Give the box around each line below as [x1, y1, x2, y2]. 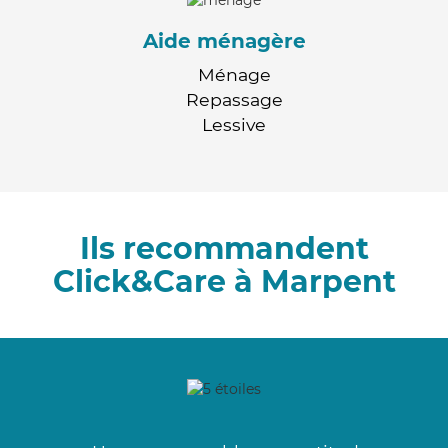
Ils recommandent [79, 229, 369, 267]
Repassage [185, 88, 283, 110]
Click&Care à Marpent [52, 262, 396, 300]
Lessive [202, 113, 266, 135]
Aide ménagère [142, 28, 306, 53]
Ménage [197, 63, 271, 85]
